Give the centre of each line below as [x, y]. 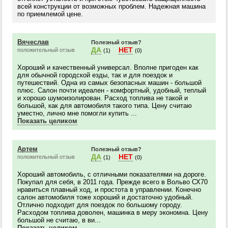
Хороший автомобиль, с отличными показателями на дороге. [112, 174]
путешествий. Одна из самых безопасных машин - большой [109, 83]
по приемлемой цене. [50, 14]
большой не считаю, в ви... [59, 220]
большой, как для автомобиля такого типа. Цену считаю [105, 106]
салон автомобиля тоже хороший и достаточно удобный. [105, 197]
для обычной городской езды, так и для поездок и [95, 75]
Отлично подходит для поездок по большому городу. [100, 205]
